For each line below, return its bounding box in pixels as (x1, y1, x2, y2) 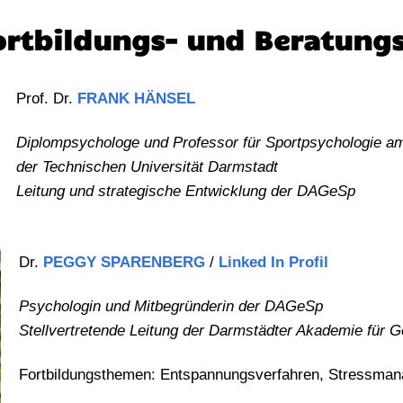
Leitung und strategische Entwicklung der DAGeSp (15, 183, 355, 200)
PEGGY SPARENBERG (42, 254, 205, 272)
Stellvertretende (18, 322, 130, 340)
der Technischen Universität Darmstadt (15, 158, 278, 175)
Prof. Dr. (15, 90, 77, 107)
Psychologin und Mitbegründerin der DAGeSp (18, 298, 327, 316)
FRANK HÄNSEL (76, 90, 195, 107)
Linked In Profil (218, 254, 328, 272)
